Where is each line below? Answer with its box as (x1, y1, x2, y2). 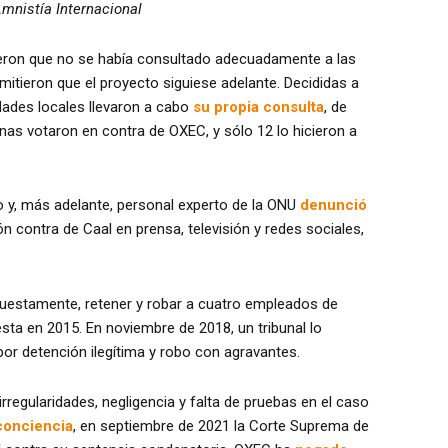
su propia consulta (193, 98, 324, 117)
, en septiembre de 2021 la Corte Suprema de (73, 416, 369, 435)
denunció (300, 196, 367, 215)
